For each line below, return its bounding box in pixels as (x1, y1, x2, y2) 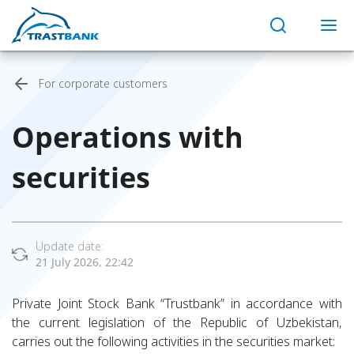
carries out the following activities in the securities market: (12, 333, 335, 350)
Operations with (12, 118, 243, 156)
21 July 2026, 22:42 (36, 254, 134, 269)
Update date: (36, 239, 104, 254)
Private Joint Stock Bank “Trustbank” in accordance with (12, 295, 342, 312)
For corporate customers (39, 76, 168, 91)
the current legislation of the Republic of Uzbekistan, (12, 314, 342, 331)
